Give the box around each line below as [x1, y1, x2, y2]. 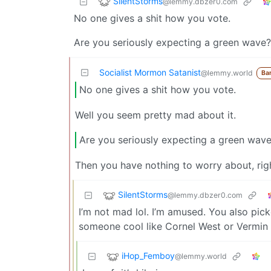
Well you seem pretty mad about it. [75, 108, 236, 121]
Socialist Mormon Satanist [99, 67, 201, 77]
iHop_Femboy [122, 250, 175, 261]
